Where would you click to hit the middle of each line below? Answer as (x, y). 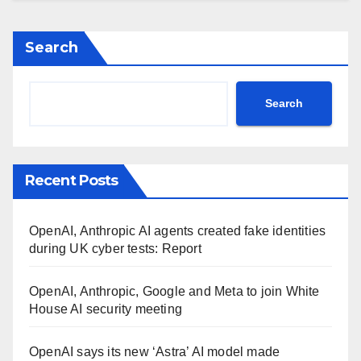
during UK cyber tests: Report (115, 248)
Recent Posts (72, 180)
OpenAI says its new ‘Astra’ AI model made (155, 351)
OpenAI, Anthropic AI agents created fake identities (178, 230)
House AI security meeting (106, 309)
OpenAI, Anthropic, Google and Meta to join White (174, 291)
